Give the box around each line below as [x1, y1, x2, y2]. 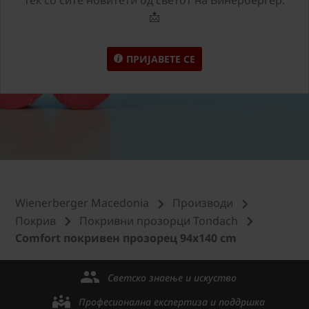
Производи [172, 195, 233, 210]
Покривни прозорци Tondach [79, 212, 238, 228]
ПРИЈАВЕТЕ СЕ [123, 52, 195, 66]
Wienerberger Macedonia [15, 195, 149, 210]
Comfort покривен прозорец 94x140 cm [15, 230, 237, 246]
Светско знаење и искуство [107, 271, 237, 285]
